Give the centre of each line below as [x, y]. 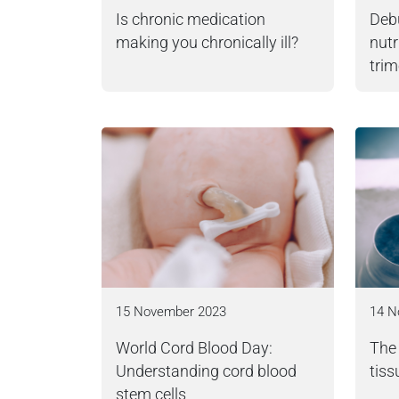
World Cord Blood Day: [194, 348]
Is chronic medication [191, 20]
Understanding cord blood [206, 371]
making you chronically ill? [207, 43]
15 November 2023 [171, 312]
